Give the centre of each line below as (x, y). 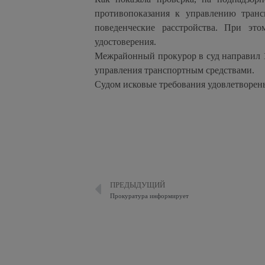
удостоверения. (125, 41)
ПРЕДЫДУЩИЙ (138, 185)
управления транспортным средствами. (174, 70)
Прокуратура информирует (149, 196)
